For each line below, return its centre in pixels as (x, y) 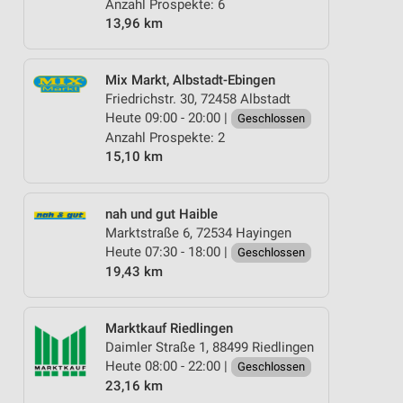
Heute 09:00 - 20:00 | (168, 118)
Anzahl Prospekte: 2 (165, 138)
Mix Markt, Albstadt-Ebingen (190, 80)
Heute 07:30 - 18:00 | (168, 251)
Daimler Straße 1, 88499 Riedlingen (210, 347)
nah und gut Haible (161, 214)
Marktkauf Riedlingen (169, 328)
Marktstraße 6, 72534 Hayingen (198, 233)
